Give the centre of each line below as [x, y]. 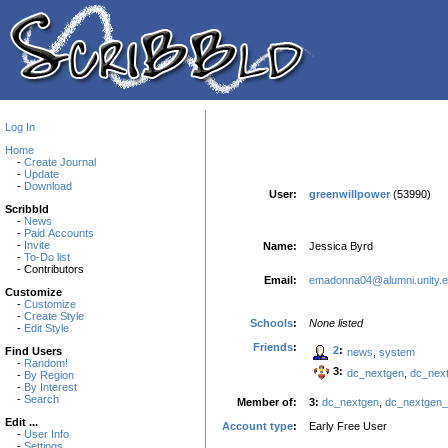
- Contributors [44, 269]
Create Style [54, 316]
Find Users [33, 351]
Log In [20, 127]
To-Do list [47, 257]
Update [41, 174]
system [397, 351]
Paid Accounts [59, 233]
